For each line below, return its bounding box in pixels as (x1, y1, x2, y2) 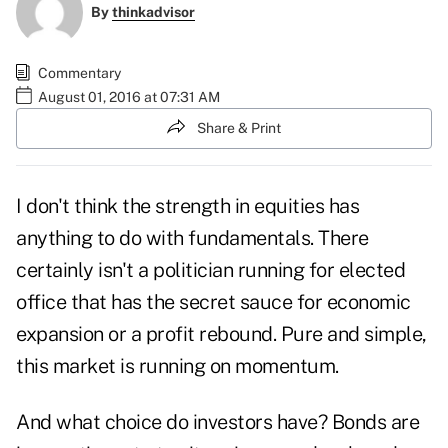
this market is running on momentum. (16, 354, 343, 379)
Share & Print (197, 119, 281, 136)
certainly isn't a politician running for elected (16, 258, 405, 283)
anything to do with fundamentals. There (16, 226, 369, 251)
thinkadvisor (111, 4, 195, 21)
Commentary (38, 64, 121, 81)
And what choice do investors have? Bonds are (16, 410, 419, 435)
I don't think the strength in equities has (16, 194, 359, 219)
